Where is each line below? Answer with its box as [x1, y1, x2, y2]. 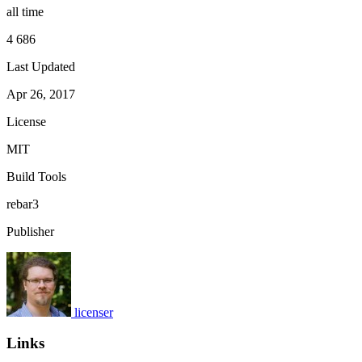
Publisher [6, 224, 54, 238]
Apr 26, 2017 [6, 86, 75, 101]
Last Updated [6, 59, 75, 74]
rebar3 [6, 196, 39, 211]
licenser [74, 305, 113, 319]
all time [6, 4, 44, 19]
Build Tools [6, 169, 66, 183]
